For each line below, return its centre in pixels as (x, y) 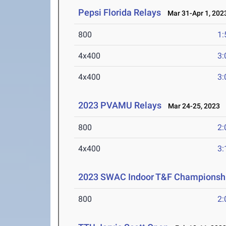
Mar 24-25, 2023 (192, 106)
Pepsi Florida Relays (120, 13)
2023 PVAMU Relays (120, 105)
